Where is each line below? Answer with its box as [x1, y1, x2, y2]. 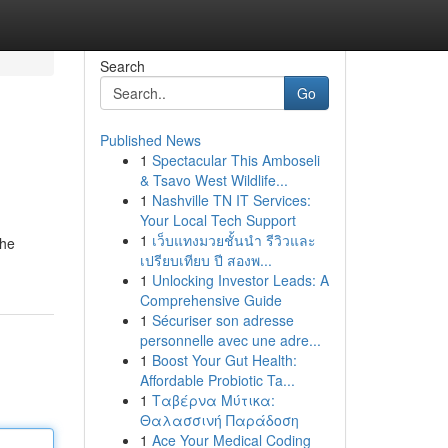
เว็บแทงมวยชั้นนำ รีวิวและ [151, 230, 316, 250]
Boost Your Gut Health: [151, 350, 297, 370]
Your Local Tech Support [139, 210, 296, 230]
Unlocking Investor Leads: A [151, 270, 329, 290]
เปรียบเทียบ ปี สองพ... [139, 250, 272, 270]
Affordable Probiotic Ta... [139, 370, 295, 390]
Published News [99, 130, 201, 150]
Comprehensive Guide [139, 290, 282, 310]
